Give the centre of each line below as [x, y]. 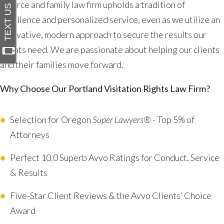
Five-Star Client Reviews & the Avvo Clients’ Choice [111, 196]
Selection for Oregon [51, 120]
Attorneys [30, 135]
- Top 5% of [173, 120]
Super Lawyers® [122, 120]
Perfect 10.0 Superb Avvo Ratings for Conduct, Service [115, 158]
